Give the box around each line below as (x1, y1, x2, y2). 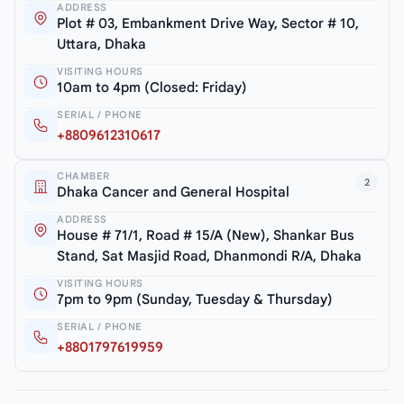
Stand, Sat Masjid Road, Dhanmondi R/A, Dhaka (57, 248, 362, 265)
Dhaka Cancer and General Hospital (57, 184, 289, 201)
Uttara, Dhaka (57, 36, 146, 53)
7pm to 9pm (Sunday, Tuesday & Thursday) (57, 291, 333, 308)
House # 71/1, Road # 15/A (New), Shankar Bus (57, 227, 354, 244)
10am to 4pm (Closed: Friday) (57, 79, 247, 96)
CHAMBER (57, 170, 110, 183)
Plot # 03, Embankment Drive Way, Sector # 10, (57, 15, 359, 32)
